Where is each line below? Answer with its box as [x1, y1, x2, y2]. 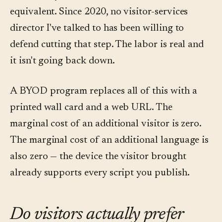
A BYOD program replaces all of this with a [10, 86, 197, 97]
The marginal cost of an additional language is [10, 135, 209, 146]
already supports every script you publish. [10, 168, 190, 178]
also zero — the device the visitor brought [10, 152, 186, 162]
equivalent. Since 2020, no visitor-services [10, 7, 188, 17]
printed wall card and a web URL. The [10, 103, 172, 113]
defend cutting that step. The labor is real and [10, 40, 204, 50]
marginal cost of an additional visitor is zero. [10, 119, 202, 129]
